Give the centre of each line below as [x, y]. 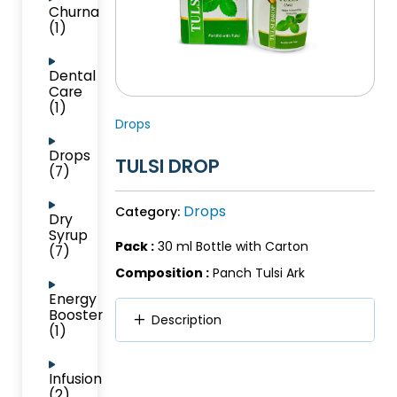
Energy [73, 299]
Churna [74, 12]
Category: [149, 211]
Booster [76, 315]
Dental [72, 76]
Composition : [162, 272]
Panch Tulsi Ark [258, 272]
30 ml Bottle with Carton [231, 246]
